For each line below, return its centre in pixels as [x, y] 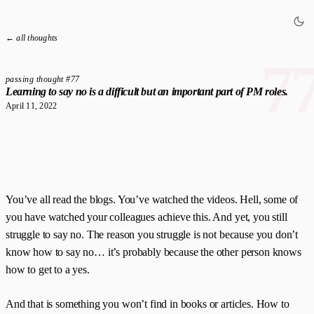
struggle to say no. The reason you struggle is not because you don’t [152, 234]
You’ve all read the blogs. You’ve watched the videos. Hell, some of [152, 199]
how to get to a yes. [48, 269]
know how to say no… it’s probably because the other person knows [153, 252]
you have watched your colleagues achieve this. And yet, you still [146, 217]
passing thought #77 [43, 79]
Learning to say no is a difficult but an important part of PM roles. [147, 91]
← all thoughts [32, 38]
